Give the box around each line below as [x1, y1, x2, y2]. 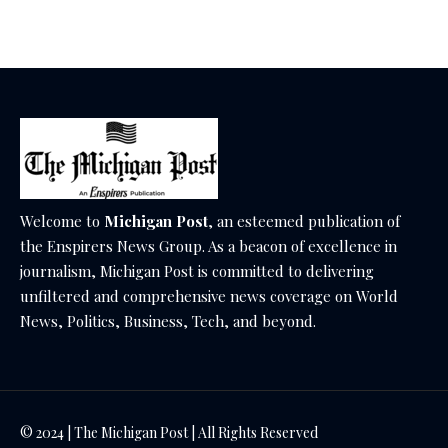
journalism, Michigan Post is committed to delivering [20, 260, 374, 281]
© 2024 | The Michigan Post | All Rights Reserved [20, 422, 318, 442]
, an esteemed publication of [208, 210, 400, 231]
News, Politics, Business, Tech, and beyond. [20, 310, 316, 331]
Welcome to [20, 210, 104, 231]
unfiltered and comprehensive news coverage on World [20, 285, 398, 306]
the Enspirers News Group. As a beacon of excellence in [20, 235, 397, 256]
